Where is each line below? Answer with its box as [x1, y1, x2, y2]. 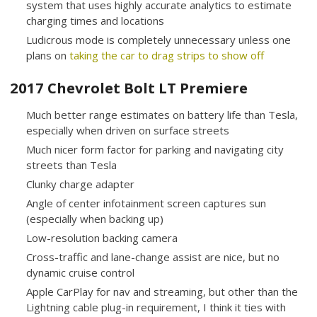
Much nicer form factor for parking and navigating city [25, 142, 284, 156]
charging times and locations [25, 13, 164, 28]
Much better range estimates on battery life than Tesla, [25, 107, 298, 122]
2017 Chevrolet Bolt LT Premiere [10, 77, 248, 98]
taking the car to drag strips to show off [69, 47, 264, 62]
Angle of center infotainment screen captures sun [25, 195, 266, 210]
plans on [25, 47, 69, 62]
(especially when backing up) [25, 211, 163, 226]
